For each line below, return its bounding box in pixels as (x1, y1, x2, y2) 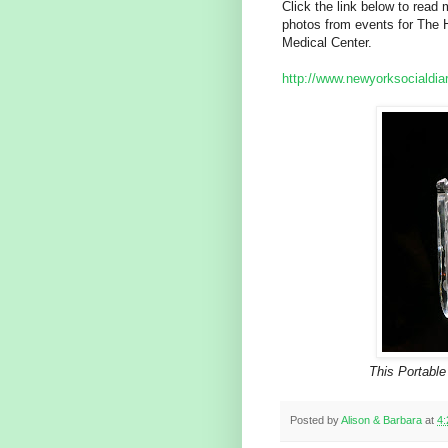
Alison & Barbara (341, 413, 422, 426)
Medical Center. (282, 34, 372, 50)
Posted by (290, 413, 341, 426)
